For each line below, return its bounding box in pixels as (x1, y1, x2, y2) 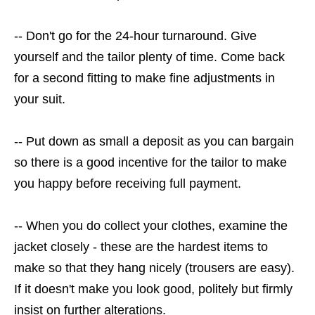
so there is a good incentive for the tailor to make (14, 155, 287, 170)
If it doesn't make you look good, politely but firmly (14, 282, 292, 297)
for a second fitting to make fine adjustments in (14, 71, 275, 86)
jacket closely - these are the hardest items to (14, 240, 268, 255)
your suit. (14, 92, 69, 107)
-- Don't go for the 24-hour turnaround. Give (14, 29, 257, 44)
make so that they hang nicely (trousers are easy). (14, 261, 295, 276)
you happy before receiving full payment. (14, 176, 245, 191)
